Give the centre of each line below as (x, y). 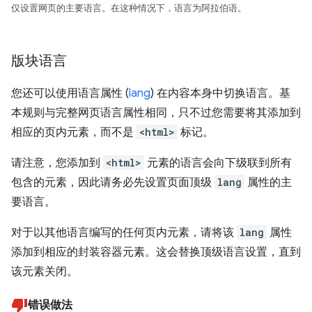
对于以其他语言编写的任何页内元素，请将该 (124, 232)
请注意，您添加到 (57, 163)
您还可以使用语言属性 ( (70, 93)
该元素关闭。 (45, 271)
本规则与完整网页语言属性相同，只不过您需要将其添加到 (156, 112)
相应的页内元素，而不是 (74, 132)
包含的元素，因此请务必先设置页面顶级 (113, 182)
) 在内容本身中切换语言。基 (220, 93)
